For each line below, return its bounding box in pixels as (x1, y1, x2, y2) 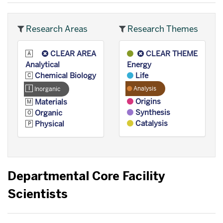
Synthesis (133, 108, 170, 117)
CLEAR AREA (48, 49, 96, 58)
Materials (33, 97, 67, 107)
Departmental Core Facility (7, 169, 165, 183)
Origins (133, 97, 161, 106)
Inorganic (33, 85, 60, 93)
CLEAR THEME (144, 49, 198, 58)
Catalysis (133, 118, 168, 128)
